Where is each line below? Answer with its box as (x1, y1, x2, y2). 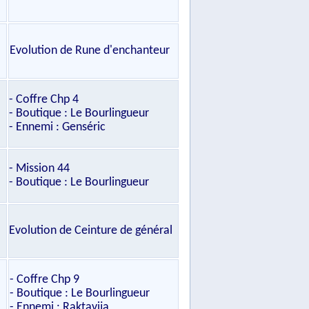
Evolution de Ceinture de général (9, 224, 172, 237)
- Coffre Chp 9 (10, 273, 79, 286)
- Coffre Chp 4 (9, 93, 79, 106)
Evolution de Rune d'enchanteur (10, 44, 170, 57)
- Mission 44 (9, 162, 70, 175)
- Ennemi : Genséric (9, 121, 106, 134)
